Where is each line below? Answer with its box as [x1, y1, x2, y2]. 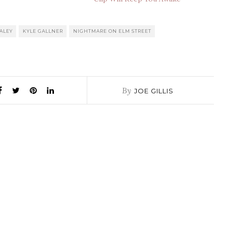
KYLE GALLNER [23, 28, 63, 34]
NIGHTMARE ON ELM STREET [73, 28, 151, 34]
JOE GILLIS [134, 86, 174, 95]
